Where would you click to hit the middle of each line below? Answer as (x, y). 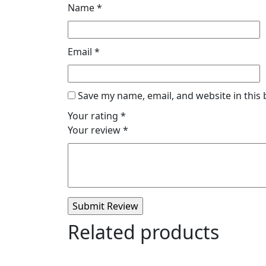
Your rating (94, 116)
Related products (143, 232)
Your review (95, 130)
